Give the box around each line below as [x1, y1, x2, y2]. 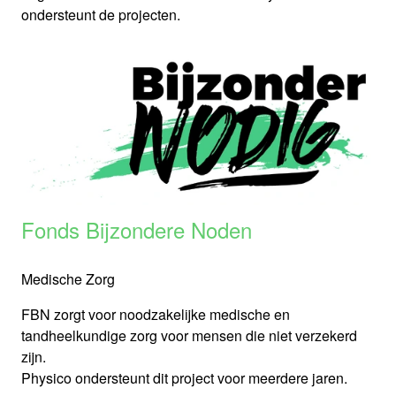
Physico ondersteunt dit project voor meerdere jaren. [21, 368, 347, 389]
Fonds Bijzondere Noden [21, 214, 252, 246]
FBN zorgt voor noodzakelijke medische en [21, 304, 290, 325]
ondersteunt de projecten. [21, 4, 180, 25]
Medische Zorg [21, 269, 115, 290]
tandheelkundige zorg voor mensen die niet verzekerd [21, 325, 357, 346]
